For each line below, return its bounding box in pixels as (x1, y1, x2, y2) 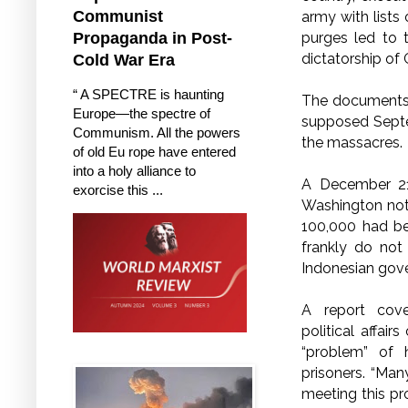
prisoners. (301, 363, 371, 382)
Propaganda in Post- (73, 28, 232, 47)
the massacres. (301, 133, 403, 151)
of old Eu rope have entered (73, 143, 236, 159)
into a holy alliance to (73, 162, 196, 178)
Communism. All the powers (73, 124, 240, 140)
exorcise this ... (73, 181, 163, 198)
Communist (73, 6, 163, 25)
